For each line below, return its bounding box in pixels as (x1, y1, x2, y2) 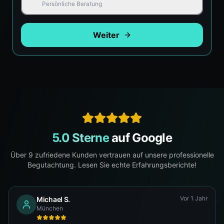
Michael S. (36, 195, 70, 203)
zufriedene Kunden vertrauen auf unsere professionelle (32, 150, 214, 159)
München (36, 204, 63, 212)
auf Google (108, 130, 172, 145)
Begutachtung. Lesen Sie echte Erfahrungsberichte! (27, 160, 196, 169)
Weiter (92, 30, 119, 40)
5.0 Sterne (52, 130, 109, 145)
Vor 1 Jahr (180, 194, 207, 202)
